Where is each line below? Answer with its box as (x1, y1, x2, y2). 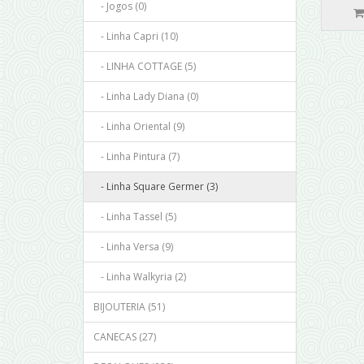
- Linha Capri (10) (93, 29, 178, 44)
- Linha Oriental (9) (93, 119, 184, 134)
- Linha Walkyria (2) (93, 270, 186, 284)
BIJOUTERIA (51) (93, 300, 165, 314)
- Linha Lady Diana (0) (93, 89, 198, 104)
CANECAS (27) (93, 330, 156, 344)
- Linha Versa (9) (93, 240, 173, 254)
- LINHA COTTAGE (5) (93, 59, 196, 74)
